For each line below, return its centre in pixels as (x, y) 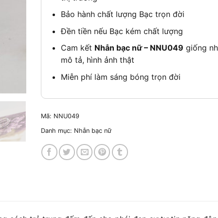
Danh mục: (57, 130)
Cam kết (78, 48)
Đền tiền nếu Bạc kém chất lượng (122, 31)
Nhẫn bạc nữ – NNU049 (139, 48)
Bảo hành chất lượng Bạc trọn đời (123, 14)
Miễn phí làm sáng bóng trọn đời (121, 77)
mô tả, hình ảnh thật (98, 60)
